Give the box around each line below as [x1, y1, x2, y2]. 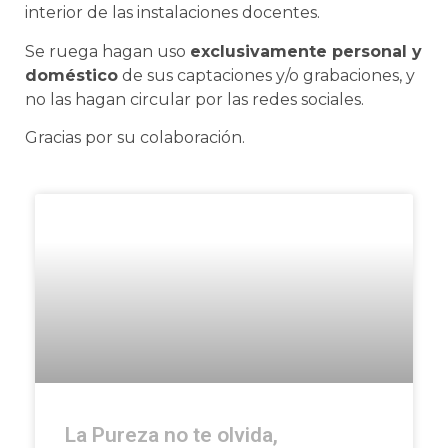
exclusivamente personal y [190, 41, 422, 61]
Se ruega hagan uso [25, 41, 190, 61]
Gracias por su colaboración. [25, 128, 245, 148]
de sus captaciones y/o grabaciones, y [118, 65, 415, 85]
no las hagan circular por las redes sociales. [25, 89, 364, 109]
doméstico [25, 65, 118, 85]
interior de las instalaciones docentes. [25, 3, 320, 23]
